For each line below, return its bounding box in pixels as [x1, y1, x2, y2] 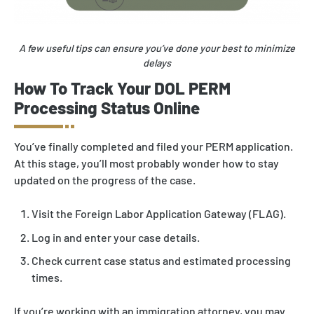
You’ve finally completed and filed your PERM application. [14, 139, 293, 153]
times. [32, 271, 62, 285]
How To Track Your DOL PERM [14, 78, 231, 99]
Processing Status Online [14, 97, 200, 118]
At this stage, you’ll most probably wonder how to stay [14, 156, 279, 170]
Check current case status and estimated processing [32, 254, 291, 268]
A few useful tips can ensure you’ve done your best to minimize [19, 42, 295, 55]
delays [143, 57, 171, 69]
